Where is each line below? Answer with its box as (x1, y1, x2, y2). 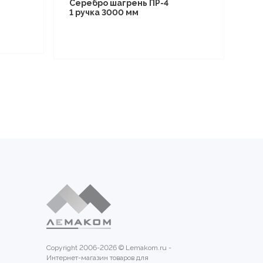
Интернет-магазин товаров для (46, 254, 149, 262)
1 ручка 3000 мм (69, 8, 139, 17)
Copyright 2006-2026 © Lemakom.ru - (46, 244, 171, 252)
